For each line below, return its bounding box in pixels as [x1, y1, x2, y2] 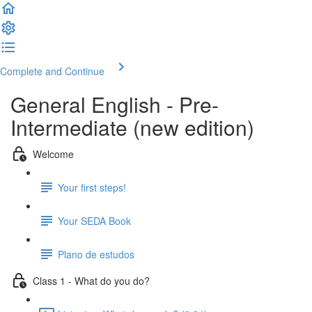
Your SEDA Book [58, 213, 131, 228]
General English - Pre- [10, 89, 219, 119]
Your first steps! [58, 180, 126, 194]
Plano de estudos [58, 247, 134, 261]
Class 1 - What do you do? [33, 273, 150, 288]
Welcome [33, 146, 74, 161]
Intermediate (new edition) [10, 112, 254, 142]
